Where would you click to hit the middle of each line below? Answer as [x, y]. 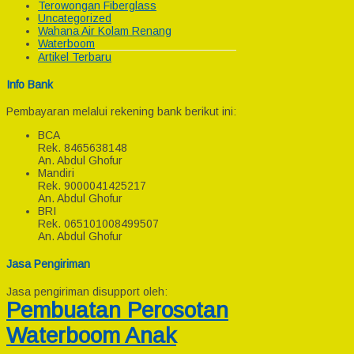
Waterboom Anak [91, 335]
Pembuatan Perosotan [117, 310]
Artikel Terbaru [75, 57]
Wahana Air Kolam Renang [105, 31]
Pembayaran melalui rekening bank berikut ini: [121, 112]
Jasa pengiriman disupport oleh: [87, 291]
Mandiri [56, 173]
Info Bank [30, 84]
